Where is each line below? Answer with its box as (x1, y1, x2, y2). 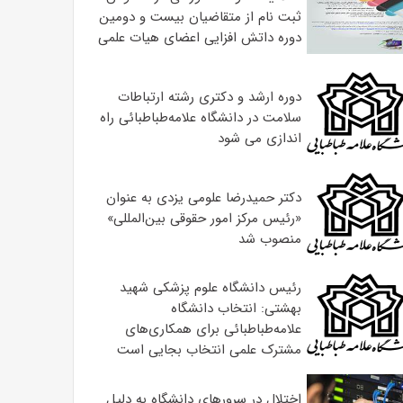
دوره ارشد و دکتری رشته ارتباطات (117, 85, 301, 108)
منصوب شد (237, 228, 301, 250)
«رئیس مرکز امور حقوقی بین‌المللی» (106, 207, 301, 229)
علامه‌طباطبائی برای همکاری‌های (124, 318, 301, 340)
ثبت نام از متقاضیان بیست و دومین (98, 5, 301, 28)
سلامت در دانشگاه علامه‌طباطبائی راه (99, 106, 301, 129)
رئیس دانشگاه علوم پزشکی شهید (119, 277, 301, 299)
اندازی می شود (217, 127, 301, 149)
